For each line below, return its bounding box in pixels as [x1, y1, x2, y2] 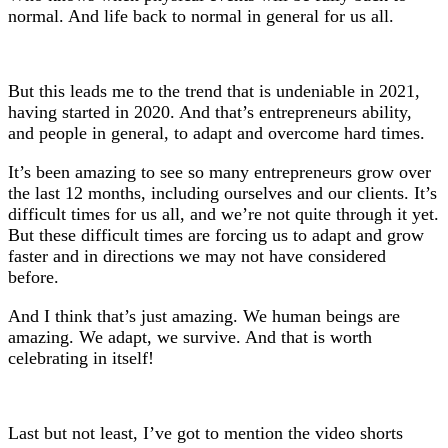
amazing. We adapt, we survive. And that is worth [8, 327, 372, 347]
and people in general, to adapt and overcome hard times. [8, 123, 425, 143]
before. [8, 267, 59, 287]
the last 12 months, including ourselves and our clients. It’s [8, 183, 437, 203]
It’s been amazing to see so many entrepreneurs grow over [8, 162, 431, 182]
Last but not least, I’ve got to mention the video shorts [8, 423, 403, 443]
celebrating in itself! [8, 348, 154, 368]
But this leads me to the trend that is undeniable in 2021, [8, 81, 420, 101]
